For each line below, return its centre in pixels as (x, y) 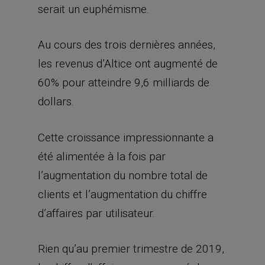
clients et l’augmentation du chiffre (122, 194)
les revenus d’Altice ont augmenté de (128, 64)
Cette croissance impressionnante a (126, 137)
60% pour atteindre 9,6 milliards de (124, 83)
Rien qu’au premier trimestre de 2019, (131, 249)
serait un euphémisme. (93, 9)
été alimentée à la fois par (102, 156)
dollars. (56, 101)
